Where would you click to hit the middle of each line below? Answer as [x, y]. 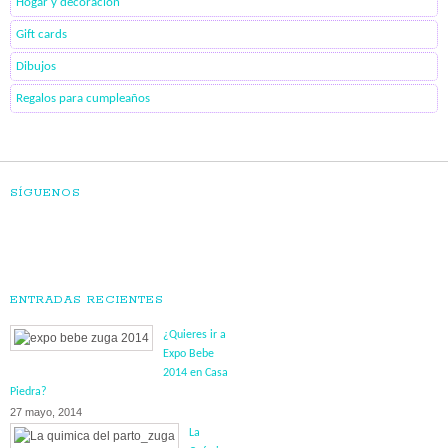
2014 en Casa [195, 372]
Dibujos [36, 66]
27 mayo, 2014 [46, 411]
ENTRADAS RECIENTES [87, 299]
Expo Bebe [188, 353]
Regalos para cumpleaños [83, 98]
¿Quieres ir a [194, 334]
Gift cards [41, 34]
